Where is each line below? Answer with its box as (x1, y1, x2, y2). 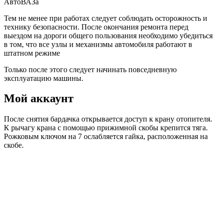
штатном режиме (4, 48, 60, 57)
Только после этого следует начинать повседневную (4, 65, 177, 74)
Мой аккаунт (4, 92, 74, 105)
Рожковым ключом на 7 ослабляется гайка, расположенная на (4, 132, 208, 141)
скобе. (4, 141, 24, 150)
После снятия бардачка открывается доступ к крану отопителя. (4, 115, 212, 124)
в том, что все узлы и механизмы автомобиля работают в (4, 40, 192, 48)
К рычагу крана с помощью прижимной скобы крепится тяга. (4, 124, 208, 132)
